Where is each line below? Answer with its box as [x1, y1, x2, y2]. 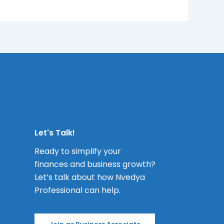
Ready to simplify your [34, 145, 121, 157]
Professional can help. [34, 184, 121, 196]
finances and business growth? [34, 158, 156, 170]
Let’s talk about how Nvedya [34, 171, 145, 183]
